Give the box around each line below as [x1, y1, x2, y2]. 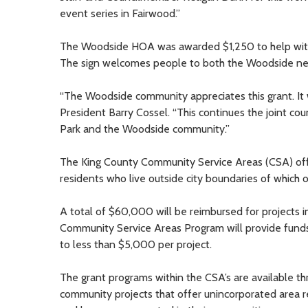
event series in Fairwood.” [60, 6, 180, 20]
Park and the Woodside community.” [60, 122, 230, 135]
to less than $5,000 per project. [60, 237, 212, 251]
